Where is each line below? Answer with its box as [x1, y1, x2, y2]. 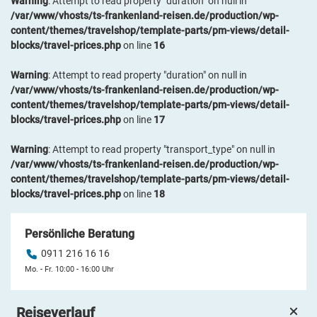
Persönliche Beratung [25, 227, 134, 241]
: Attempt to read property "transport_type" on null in [48, 144, 275, 156]
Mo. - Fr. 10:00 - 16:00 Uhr [25, 265, 114, 275]
